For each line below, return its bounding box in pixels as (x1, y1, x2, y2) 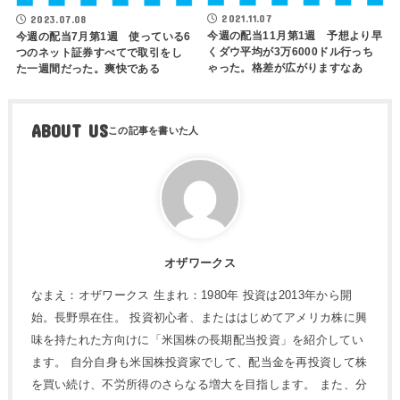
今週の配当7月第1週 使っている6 (15, 29, 191, 43)
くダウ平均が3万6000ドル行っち (207, 46, 374, 59)
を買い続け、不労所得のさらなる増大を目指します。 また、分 (30, 377, 368, 391)
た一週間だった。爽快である (15, 62, 161, 75)
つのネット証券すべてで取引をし (15, 46, 183, 59)
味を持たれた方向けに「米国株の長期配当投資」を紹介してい (30, 332, 363, 346)
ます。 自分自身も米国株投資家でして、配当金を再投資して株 (30, 354, 368, 369)
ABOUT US (30, 121, 108, 142)
